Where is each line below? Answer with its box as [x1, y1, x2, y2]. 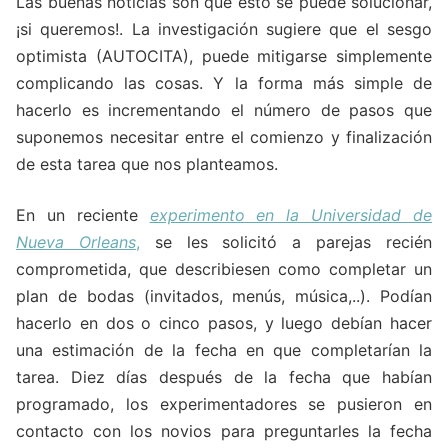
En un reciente [16, 204, 150, 225]
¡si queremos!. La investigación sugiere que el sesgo [16, 18, 432, 39]
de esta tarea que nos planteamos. [16, 153, 278, 174]
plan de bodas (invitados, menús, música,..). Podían [16, 285, 432, 306]
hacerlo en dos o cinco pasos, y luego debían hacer [16, 312, 432, 333]
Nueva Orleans [16, 231, 136, 252]
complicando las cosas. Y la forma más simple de [16, 72, 432, 93]
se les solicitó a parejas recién [139, 231, 433, 252]
